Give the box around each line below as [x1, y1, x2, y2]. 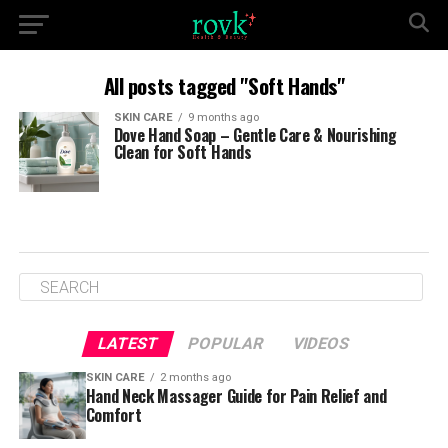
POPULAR [186, 334, 267, 353]
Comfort [85, 403, 142, 427]
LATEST [96, 334, 162, 353]
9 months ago [187, 111, 259, 124]
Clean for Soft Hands [113, 140, 252, 164]
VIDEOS [291, 334, 353, 353]
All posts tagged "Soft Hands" [103, 70, 345, 101]
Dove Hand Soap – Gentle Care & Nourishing [113, 123, 397, 147]
